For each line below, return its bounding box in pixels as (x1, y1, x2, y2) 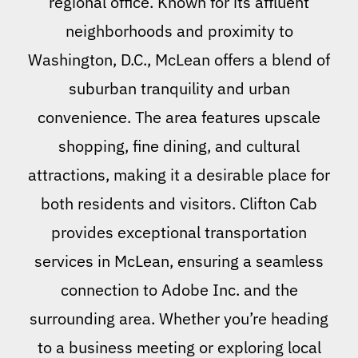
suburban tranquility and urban (68, 78, 290, 100)
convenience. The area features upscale (38, 106, 320, 129)
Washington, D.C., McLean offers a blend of (28, 49, 330, 71)
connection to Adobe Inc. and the (60, 279, 298, 301)
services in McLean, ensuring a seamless (34, 250, 324, 272)
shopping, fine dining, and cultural (58, 135, 300, 157)
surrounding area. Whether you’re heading (30, 308, 328, 330)
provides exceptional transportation (51, 221, 307, 244)
